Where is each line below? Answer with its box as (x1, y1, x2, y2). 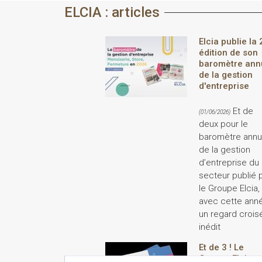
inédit (199, 221, 220, 232)
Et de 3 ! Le (199, 242, 244, 253)
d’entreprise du (199, 157, 259, 168)
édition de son (199, 47, 258, 58)
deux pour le (199, 118, 248, 129)
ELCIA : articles (64, 4, 160, 20)
